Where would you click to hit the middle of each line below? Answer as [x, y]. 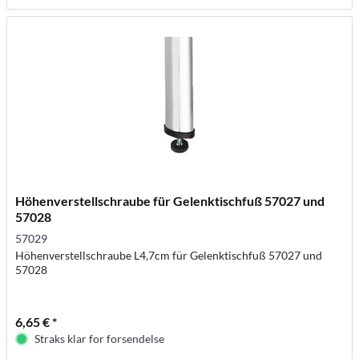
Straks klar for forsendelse [100, 339]
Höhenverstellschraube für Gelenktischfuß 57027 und [170, 201]
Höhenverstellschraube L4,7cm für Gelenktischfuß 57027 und [169, 256]
